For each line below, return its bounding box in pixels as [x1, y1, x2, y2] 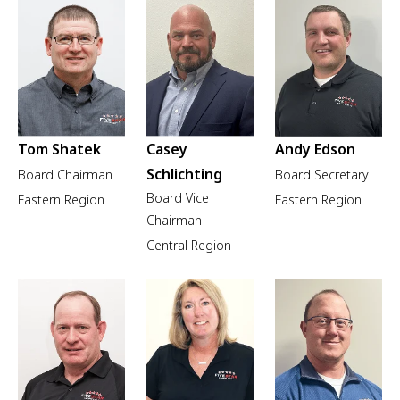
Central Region [146, 236, 231, 254]
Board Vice [146, 188, 209, 206]
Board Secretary [275, 165, 369, 183]
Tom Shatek [18, 138, 101, 159]
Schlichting [146, 163, 222, 184]
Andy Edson [275, 138, 355, 159]
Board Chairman [18, 165, 112, 183]
